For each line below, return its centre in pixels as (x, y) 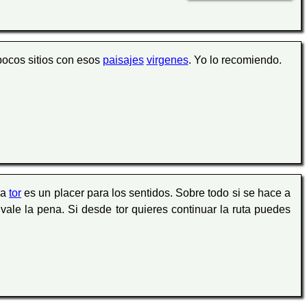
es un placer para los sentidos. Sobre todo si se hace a (156, 193)
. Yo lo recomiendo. (235, 60)
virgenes (167, 60)
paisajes (123, 60)
